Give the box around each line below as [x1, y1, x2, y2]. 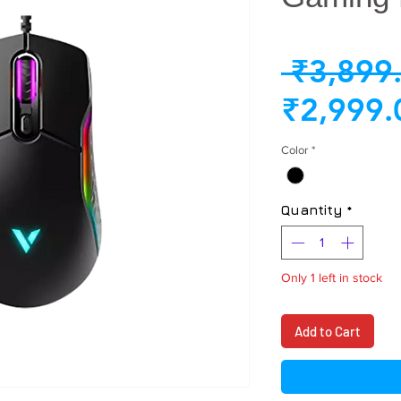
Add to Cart [294, 323, 361, 340]
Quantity [281, 201, 343, 218]
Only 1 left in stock [281, 270, 382, 286]
